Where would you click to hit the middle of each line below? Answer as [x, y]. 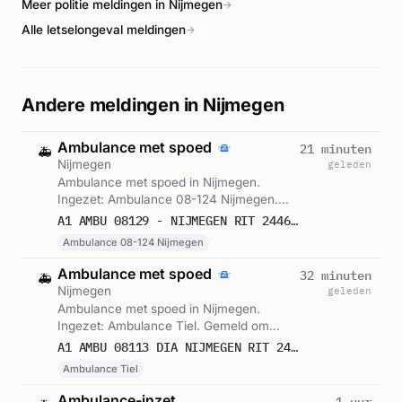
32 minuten [336, 275]
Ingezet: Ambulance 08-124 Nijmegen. [168, 199]
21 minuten [336, 149]
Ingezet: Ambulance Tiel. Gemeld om [163, 325]
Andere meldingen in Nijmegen [153, 105]
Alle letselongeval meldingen [104, 29]
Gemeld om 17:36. [109, 216]
